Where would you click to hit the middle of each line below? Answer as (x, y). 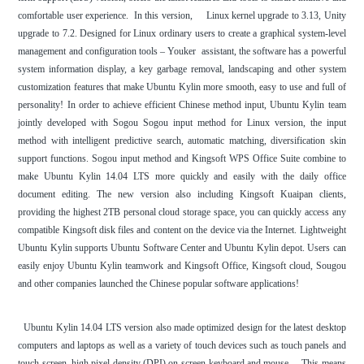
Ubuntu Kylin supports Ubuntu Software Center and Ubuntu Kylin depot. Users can (182, 248)
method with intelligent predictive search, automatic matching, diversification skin (182, 141)
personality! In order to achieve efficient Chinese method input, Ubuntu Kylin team (182, 105)
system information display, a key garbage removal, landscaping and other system (182, 69)
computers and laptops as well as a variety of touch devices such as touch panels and (182, 346)
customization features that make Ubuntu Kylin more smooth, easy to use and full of (182, 87)
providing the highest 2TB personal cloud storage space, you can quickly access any (182, 212)
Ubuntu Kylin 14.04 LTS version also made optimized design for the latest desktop (182, 328)
